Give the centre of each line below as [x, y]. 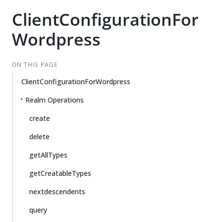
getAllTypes [48, 155]
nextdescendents [57, 192]
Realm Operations [55, 100]
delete [39, 137]
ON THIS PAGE [35, 65]
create [40, 118]
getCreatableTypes [60, 173]
